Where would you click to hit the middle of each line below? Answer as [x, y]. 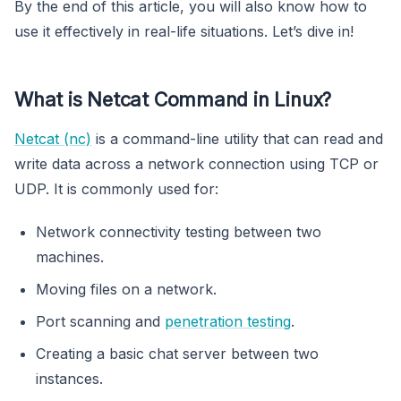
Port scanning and [100, 322]
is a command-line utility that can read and [237, 139]
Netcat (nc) [53, 139]
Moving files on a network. [126, 290]
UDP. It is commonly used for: [116, 189]
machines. [70, 257]
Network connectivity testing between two [179, 232]
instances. [69, 379]
